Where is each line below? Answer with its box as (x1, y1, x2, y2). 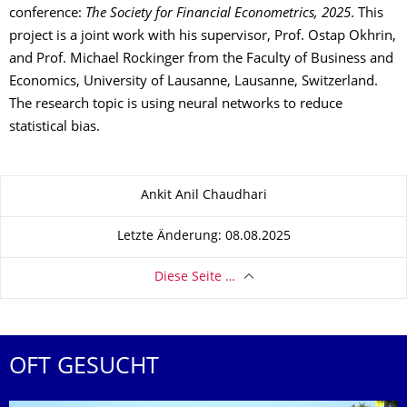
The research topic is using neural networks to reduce (9, 97, 342, 112)
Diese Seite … (154, 272, 235, 284)
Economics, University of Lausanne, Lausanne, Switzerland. (9, 74, 378, 89)
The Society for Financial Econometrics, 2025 (85, 6, 351, 21)
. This (351, 6, 383, 21)
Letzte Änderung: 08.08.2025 (116, 231, 291, 243)
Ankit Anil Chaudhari (140, 190, 267, 203)
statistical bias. (9, 120, 104, 134)
